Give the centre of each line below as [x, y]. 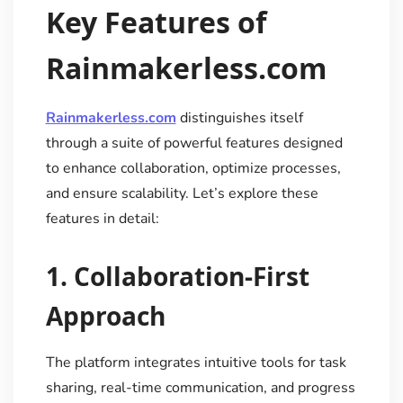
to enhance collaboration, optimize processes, [193, 168]
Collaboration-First [191, 276]
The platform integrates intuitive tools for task [196, 362]
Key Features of [156, 22]
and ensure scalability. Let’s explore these [182, 193]
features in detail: [102, 218]
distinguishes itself [239, 117]
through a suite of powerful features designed [194, 143]
